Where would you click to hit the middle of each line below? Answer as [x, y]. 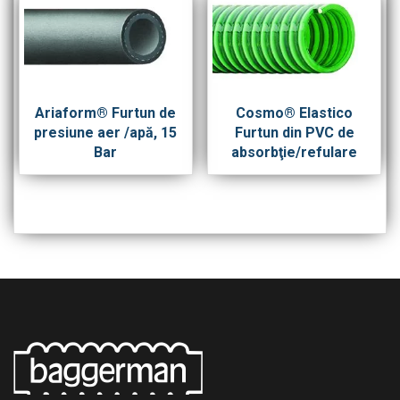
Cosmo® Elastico [295, 113]
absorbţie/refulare [295, 153]
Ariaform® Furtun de [106, 113]
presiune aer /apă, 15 [106, 133]
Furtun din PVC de [294, 133]
